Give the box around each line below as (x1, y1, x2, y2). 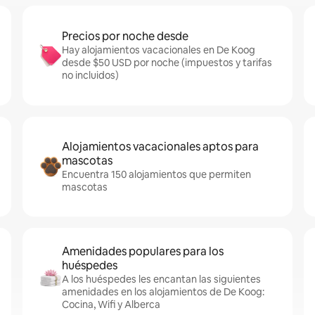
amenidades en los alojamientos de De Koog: (62, 285, 264, 298)
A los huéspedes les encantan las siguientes (62, 273, 261, 285)
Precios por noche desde (62, 29, 188, 44)
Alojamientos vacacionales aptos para (62, 139, 259, 154)
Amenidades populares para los (62, 244, 224, 259)
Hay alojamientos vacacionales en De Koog (62, 44, 255, 56)
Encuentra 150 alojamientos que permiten (62, 168, 251, 181)
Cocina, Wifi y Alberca (62, 298, 160, 311)
